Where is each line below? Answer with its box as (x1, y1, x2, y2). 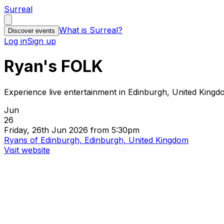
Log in (4, 36, 27, 46)
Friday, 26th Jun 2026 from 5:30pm (4, 124, 139, 135)
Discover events (8, 27, 55, 34)
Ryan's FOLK (4, 56, 103, 76)
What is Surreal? (59, 25, 122, 35)
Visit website (4, 144, 50, 155)
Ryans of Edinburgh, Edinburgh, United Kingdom (4, 134, 188, 145)
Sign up (27, 36, 56, 46)
